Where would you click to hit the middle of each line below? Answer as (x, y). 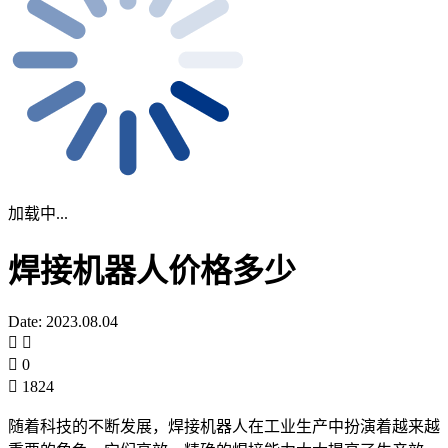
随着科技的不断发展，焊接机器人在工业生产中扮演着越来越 (224, 426)
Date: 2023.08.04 (63, 321)
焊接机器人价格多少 (152, 271)
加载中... (38, 213)
